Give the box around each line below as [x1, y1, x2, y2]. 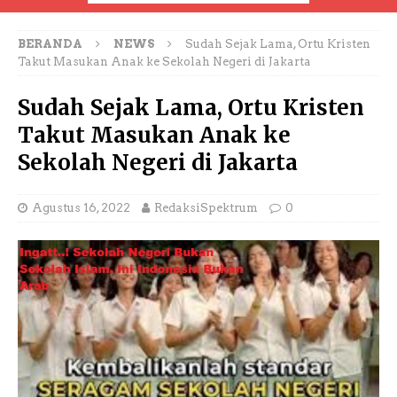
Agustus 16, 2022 [32, 201, 130, 214]
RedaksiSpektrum [154, 201, 258, 214]
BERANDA [18, 37, 82, 51]
